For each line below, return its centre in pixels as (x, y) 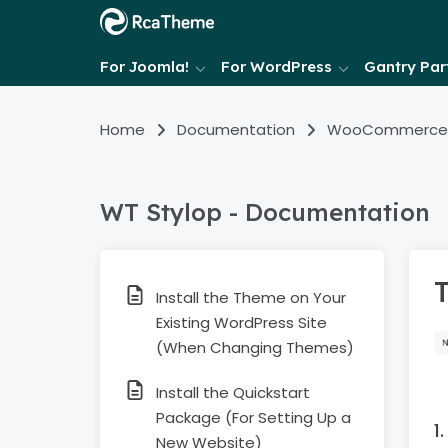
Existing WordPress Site (241, 322)
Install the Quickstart (233, 392)
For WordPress (276, 66)
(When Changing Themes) (255, 347)
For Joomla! (144, 66)
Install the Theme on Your (251, 297)
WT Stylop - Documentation (265, 212)
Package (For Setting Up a (253, 417)
